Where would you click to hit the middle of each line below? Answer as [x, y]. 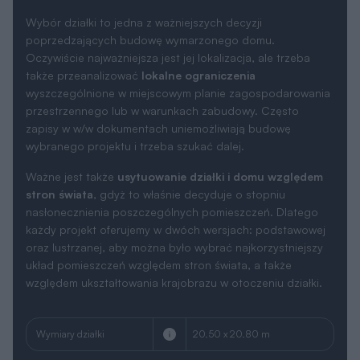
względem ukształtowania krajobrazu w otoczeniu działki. [174, 282]
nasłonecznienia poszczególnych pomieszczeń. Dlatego [172, 211]
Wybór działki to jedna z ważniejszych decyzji [144, 22]
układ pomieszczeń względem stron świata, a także [159, 264]
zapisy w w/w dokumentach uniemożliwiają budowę [158, 128]
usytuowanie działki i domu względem [220, 176]
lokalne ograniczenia [198, 75]
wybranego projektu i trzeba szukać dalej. [135, 145]
